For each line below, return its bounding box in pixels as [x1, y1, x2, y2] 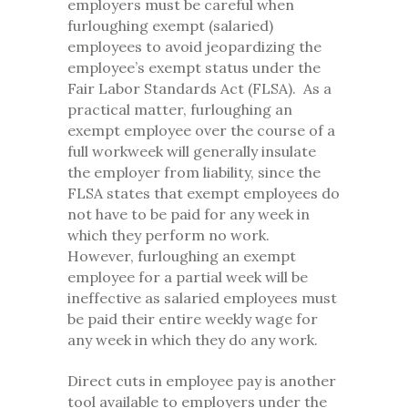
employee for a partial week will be [67, 268, 308, 287]
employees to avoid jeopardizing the [67, 37, 321, 56]
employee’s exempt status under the [67, 58, 321, 77]
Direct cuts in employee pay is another [67, 372, 336, 391]
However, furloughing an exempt [67, 247, 296, 266]
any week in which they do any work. [67, 331, 318, 350]
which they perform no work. [67, 226, 273, 245]
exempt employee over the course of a [67, 121, 335, 140]
